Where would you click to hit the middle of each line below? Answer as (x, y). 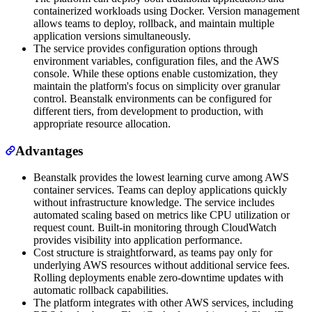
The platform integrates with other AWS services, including (163, 303)
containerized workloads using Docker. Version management (166, 10)
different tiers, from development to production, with (148, 111)
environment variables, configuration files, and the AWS (156, 61)
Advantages (49, 150)
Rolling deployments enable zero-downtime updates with (158, 278)
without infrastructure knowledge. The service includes (154, 203)
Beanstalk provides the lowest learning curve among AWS (161, 178)
